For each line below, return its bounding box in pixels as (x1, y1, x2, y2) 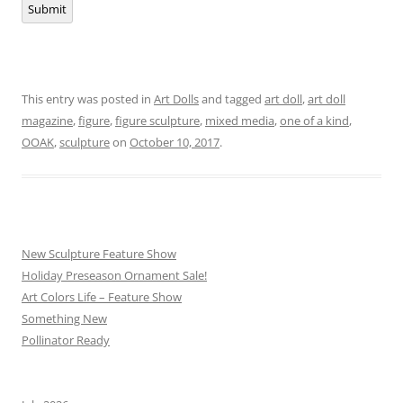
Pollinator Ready (22, 331, 110, 348)
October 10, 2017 (130, 133, 219, 150)
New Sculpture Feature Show (22, 245, 176, 262)
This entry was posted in (22, 90, 154, 107)
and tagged (199, 90, 264, 107)
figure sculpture (115, 112, 200, 129)
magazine (22, 112, 73, 129)
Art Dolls (154, 90, 199, 107)
